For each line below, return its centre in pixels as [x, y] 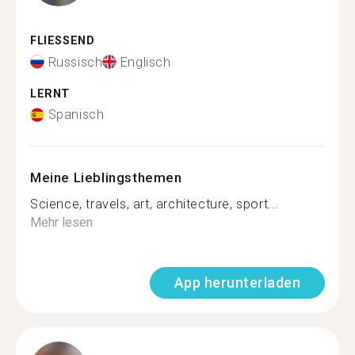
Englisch [145, 62]
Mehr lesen [61, 222]
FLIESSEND [58, 41]
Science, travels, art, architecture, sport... [155, 204]
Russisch [75, 62]
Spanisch [76, 115]
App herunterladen [237, 282]
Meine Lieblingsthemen [106, 177]
